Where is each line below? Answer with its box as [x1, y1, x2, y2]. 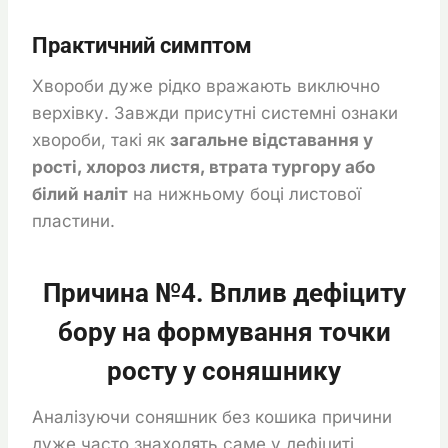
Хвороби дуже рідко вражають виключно [32, 75, 380, 96]
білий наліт [32, 183, 128, 204]
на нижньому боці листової [128, 183, 361, 204]
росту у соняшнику [107, 355, 341, 386]
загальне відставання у [170, 129, 373, 150]
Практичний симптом [32, 32, 252, 58]
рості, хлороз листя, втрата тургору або [32, 156, 375, 177]
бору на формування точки [57, 316, 391, 347]
